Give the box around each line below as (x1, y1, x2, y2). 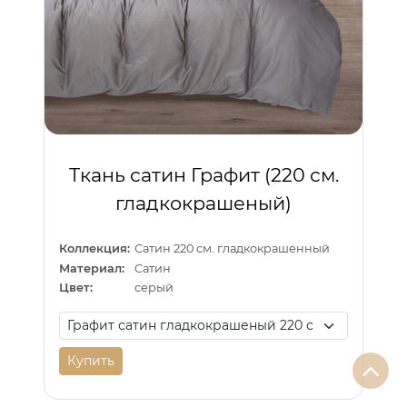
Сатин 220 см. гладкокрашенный (134, 242, 331, 256)
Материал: (59, 261, 124, 275)
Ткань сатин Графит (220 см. (68, 163, 339, 186)
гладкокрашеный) (115, 191, 292, 214)
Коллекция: (59, 242, 130, 256)
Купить (67, 352, 114, 370)
